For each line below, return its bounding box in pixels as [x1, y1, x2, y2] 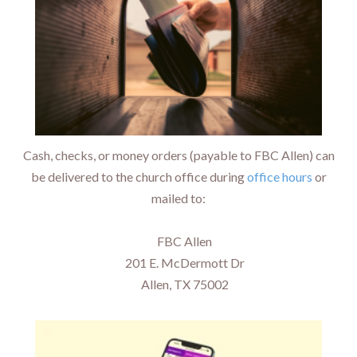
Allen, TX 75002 [128, 276, 229, 292]
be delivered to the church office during [30, 168, 247, 184]
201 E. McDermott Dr [112, 254, 245, 270]
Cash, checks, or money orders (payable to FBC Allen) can [22, 147, 335, 163]
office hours [246, 168, 312, 184]
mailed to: [151, 190, 206, 206]
